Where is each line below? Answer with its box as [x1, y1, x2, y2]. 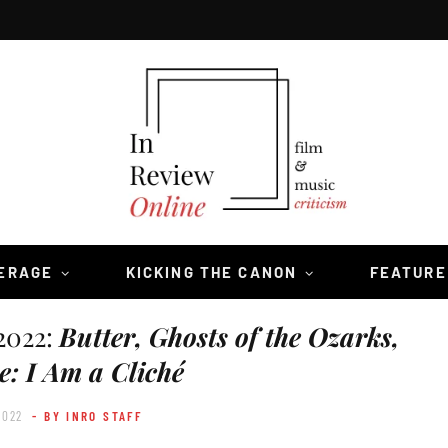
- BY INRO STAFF [32, 408, 143, 425]
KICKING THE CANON [125, 263, 298, 282]
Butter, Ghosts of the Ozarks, [59, 319, 399, 355]
